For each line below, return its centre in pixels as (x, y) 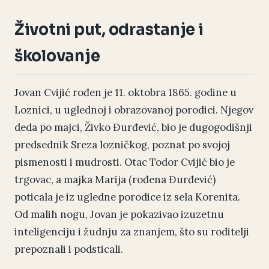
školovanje (57, 56)
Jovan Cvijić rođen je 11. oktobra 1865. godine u (125, 93)
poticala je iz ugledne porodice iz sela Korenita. (127, 197)
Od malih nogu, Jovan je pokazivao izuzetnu (119, 215)
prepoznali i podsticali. (69, 249)
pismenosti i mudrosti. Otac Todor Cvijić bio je (125, 162)
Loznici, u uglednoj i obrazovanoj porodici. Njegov (134, 110)
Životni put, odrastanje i (109, 30)
